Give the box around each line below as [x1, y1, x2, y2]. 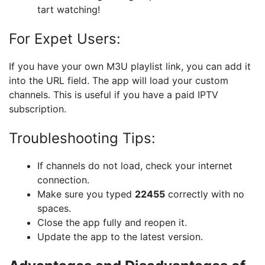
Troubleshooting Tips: [9, 130, 156, 147]
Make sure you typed [37, 188, 135, 200]
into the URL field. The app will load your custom [9, 75, 228, 86]
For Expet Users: [9, 30, 121, 47]
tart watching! [37, 4, 100, 15]
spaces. [37, 202, 71, 214]
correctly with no [165, 188, 244, 200]
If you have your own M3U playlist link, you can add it [9, 60, 251, 72]
